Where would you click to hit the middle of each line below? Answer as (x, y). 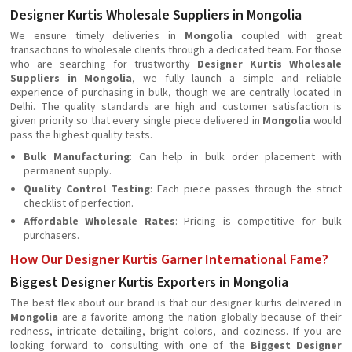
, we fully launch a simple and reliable (237, 79)
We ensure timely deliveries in (97, 36)
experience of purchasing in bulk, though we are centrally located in (176, 93)
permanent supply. (68, 171)
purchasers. (51, 236)
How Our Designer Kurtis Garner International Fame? (169, 260)
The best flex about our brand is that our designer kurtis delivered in (176, 303)
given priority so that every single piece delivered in (137, 121)
